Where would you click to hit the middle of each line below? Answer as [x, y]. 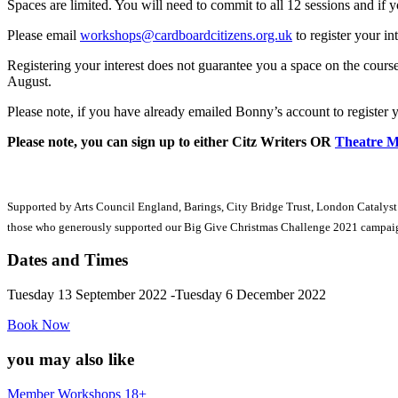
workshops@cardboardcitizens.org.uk [186, 36]
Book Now [39, 325]
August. [29, 82]
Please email [44, 36]
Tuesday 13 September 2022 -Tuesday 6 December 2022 [167, 295]
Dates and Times [68, 260]
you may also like [71, 359]
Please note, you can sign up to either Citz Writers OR [171, 142]
